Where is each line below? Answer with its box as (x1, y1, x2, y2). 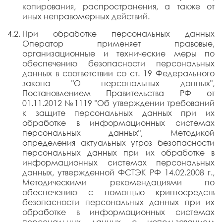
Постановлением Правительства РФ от (22, 88, 215, 98)
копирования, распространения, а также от (22, 1, 215, 11)
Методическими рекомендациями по (22, 177, 215, 187)
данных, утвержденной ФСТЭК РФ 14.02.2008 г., (22, 167, 215, 177)
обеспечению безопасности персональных (22, 58, 215, 68)
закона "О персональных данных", (22, 78, 215, 88)
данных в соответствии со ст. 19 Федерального (22, 68, 215, 78)
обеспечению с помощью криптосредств (22, 187, 215, 197)
